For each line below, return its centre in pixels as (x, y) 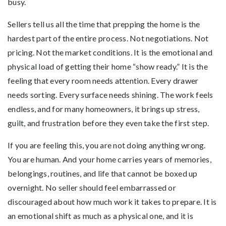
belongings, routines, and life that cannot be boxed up (103, 173)
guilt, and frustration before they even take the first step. (108, 123)
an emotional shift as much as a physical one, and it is (100, 215)
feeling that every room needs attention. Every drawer (103, 80)
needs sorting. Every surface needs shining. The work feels (110, 94)
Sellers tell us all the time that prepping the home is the (104, 24)
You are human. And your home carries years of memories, (109, 159)
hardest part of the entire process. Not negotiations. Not (108, 38)
